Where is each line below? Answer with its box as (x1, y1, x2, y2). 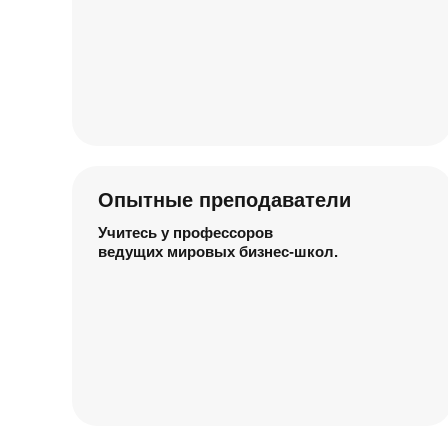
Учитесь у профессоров (98, 224, 273, 241)
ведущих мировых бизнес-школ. (98, 243, 338, 260)
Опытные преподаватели (98, 189, 351, 211)
